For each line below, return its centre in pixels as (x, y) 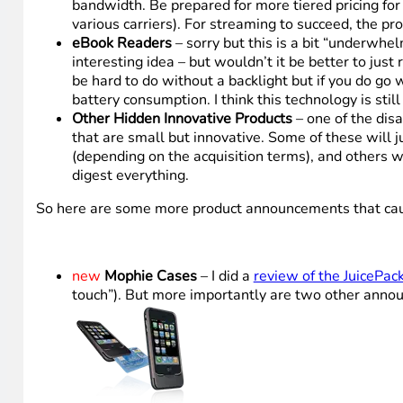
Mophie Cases (150, 276)
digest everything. (130, 176)
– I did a (225, 276)
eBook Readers (121, 44)
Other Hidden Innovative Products (182, 119)
